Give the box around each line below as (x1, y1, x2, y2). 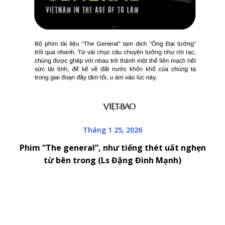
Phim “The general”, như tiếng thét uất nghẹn (19, 142, 206, 153)
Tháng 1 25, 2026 (83, 125, 142, 135)
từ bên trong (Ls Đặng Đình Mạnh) (44, 154, 181, 166)
